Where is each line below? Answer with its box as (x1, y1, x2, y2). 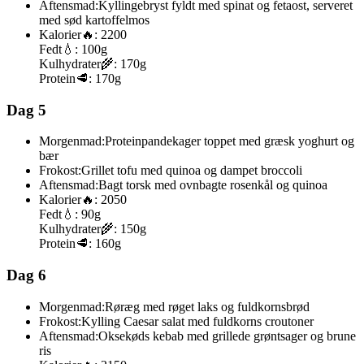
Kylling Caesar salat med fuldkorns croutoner (81, 314, 314, 328)
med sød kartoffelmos (39, 13, 149, 28)
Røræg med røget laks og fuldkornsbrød (105, 299, 310, 314)
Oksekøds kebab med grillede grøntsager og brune (98, 328, 356, 343)
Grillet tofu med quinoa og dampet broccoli (81, 163, 302, 178)
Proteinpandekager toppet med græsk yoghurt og (105, 134, 354, 149)
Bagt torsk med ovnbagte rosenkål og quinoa (98, 178, 327, 193)
